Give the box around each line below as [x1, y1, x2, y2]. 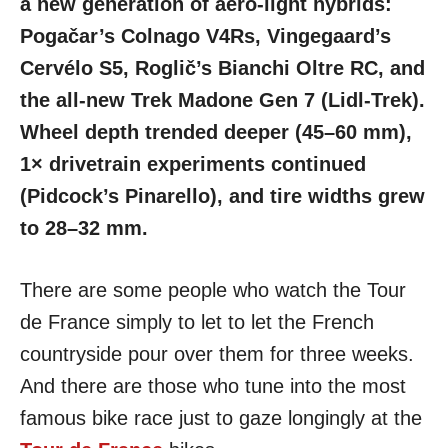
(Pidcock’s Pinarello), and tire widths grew [20, 185, 425, 207]
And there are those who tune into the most [20, 375, 406, 397]
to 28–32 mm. [20, 217, 148, 239]
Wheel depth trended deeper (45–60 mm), [20, 121, 412, 143]
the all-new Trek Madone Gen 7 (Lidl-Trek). [20, 89, 425, 111]
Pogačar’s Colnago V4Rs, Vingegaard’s [20, 25, 391, 47]
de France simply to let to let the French [20, 311, 374, 333]
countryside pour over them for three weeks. [20, 343, 414, 365]
